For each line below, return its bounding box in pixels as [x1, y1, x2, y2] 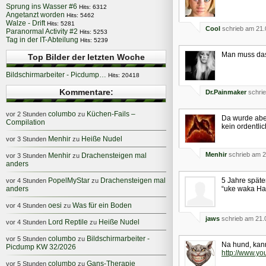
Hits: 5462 [66, 12, 94, 18]
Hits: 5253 [80, 28, 107, 35]
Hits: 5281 [47, 20, 75, 27]
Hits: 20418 [108, 72, 140, 78]
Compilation [6, 118, 45, 126]
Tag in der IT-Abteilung [6, 36, 78, 44]
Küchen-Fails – [87, 110, 135, 118]
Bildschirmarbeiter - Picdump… [6, 71, 106, 79]
